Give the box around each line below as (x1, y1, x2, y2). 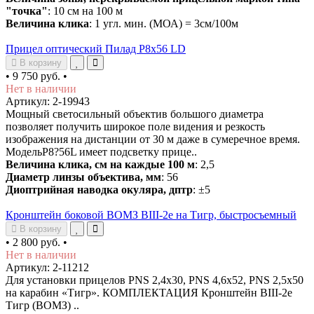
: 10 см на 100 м (48, 4, 125, 17)
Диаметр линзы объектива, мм (6, 170, 161, 183)
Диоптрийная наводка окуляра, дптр (6, 183, 193, 196)
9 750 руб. (10, 69, 63, 82)
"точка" (6, 4, 48, 17)
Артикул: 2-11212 (6, 261, 89, 273)
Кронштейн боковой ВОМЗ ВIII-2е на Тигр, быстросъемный (6, 208, 296, 221)
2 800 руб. (10, 235, 63, 248)
